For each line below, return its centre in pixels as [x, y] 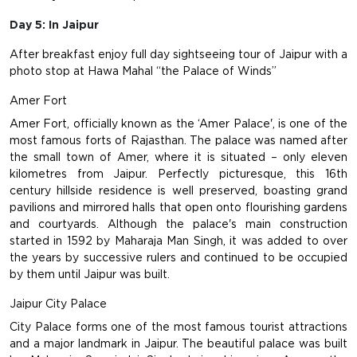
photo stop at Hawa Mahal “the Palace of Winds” [143, 71]
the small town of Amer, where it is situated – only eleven [178, 157]
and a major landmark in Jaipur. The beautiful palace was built [178, 344]
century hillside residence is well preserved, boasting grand [178, 191]
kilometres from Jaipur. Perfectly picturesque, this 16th [178, 174]
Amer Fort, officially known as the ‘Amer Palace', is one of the [178, 124]
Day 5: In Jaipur [54, 25]
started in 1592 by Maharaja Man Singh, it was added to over [178, 241]
